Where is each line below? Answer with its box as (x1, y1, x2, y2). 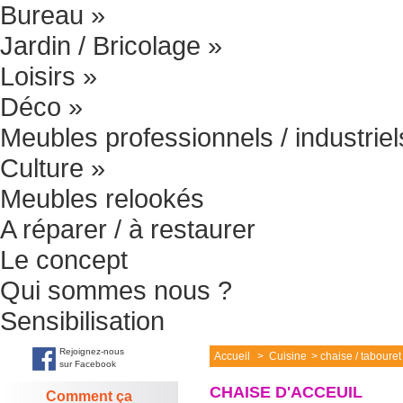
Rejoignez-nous (59, 346, 124, 356)
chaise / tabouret (320, 350, 401, 363)
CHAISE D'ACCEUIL (210, 383, 363, 401)
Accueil (214, 350, 250, 363)
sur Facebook (59, 359, 116, 369)
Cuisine (269, 350, 307, 363)
